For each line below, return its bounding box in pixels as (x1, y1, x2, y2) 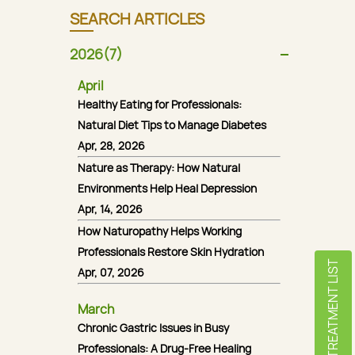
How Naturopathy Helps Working (78, 223, 242, 239)
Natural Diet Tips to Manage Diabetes (78, 117, 266, 132)
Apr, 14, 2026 (78, 201, 143, 216)
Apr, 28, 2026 (78, 138, 145, 153)
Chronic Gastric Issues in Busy (78, 320, 229, 335)
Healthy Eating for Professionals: (78, 97, 242, 112)
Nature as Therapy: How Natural (78, 160, 240, 175)
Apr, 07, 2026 (78, 265, 144, 280)
